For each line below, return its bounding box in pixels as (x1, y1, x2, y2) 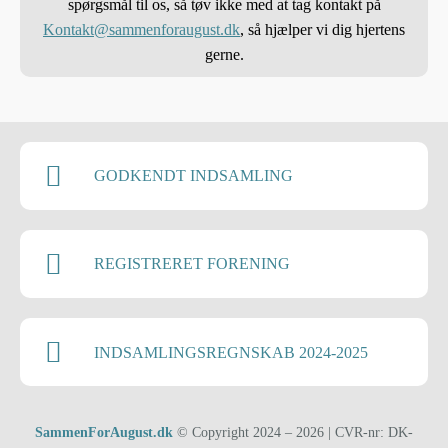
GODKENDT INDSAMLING (93, 167, 293, 185)
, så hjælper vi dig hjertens (240, 20, 405, 38)
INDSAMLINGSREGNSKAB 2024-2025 (93, 343, 368, 361)
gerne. (204, 45, 244, 63)
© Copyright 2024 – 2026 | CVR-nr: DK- (177, 425, 413, 441)
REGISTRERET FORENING (93, 255, 290, 273)
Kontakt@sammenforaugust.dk (43, 20, 240, 38)
